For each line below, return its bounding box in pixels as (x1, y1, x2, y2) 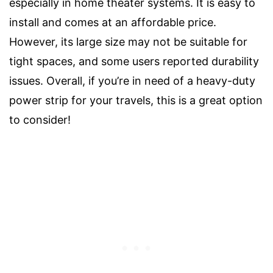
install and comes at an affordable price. (9, 15, 216, 29)
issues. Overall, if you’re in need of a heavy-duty (9, 74, 255, 87)
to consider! (9, 113, 71, 126)
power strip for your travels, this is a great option (9, 93, 263, 107)
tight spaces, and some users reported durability (9, 54, 259, 68)
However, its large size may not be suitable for (9, 35, 247, 48)
